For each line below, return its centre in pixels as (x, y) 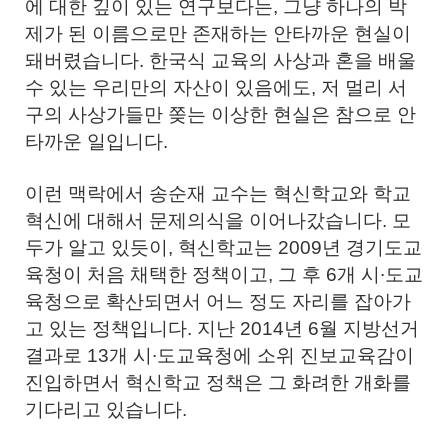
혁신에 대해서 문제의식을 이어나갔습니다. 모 (218, 220)
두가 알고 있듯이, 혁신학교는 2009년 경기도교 (223, 247)
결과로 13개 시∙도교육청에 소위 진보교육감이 (219, 355)
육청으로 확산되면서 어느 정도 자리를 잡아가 (218, 301)
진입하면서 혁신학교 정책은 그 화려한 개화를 (218, 382)
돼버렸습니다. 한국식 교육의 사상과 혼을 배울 (220, 60)
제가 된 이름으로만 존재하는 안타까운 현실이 (218, 33)
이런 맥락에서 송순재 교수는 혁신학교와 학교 (218, 193)
